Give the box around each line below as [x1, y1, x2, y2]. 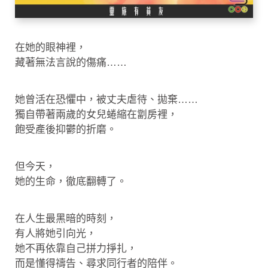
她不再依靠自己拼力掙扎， [15, 243, 137, 254]
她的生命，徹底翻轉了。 [15, 176, 127, 187]
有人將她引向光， [15, 228, 96, 239]
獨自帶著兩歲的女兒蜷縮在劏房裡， [15, 109, 178, 120]
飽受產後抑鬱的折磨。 [15, 124, 117, 135]
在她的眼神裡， [15, 42, 86, 53]
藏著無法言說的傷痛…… [15, 57, 127, 68]
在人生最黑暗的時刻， [15, 213, 117, 224]
